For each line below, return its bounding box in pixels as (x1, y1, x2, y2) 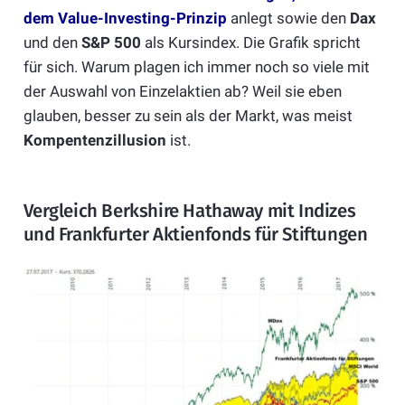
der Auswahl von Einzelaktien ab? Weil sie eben (23, 81, 342, 100)
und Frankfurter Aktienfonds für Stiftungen (23, 222, 368, 245)
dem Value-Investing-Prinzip (23, 8, 227, 27)
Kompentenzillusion (23, 130, 166, 149)
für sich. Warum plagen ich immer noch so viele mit (23, 57, 370, 76)
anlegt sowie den (226, 8, 350, 27)
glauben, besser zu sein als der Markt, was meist (23, 106, 353, 125)
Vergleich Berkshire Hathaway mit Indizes (23, 199, 356, 221)
